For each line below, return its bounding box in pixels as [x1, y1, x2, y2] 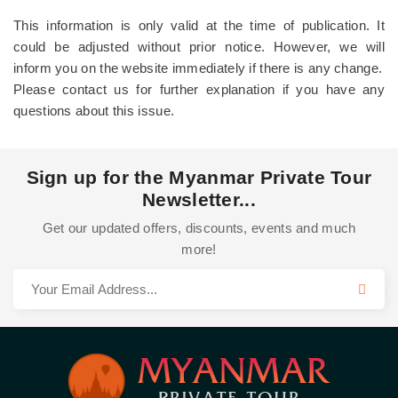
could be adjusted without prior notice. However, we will [13, 39, 385, 54]
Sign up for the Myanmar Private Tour [26, 167, 372, 187]
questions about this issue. [13, 103, 175, 118]
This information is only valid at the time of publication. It [13, 18, 385, 33]
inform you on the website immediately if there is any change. [13, 60, 383, 76]
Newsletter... [142, 189, 256, 210]
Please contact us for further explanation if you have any [13, 82, 385, 97]
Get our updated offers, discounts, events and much [42, 220, 356, 235]
